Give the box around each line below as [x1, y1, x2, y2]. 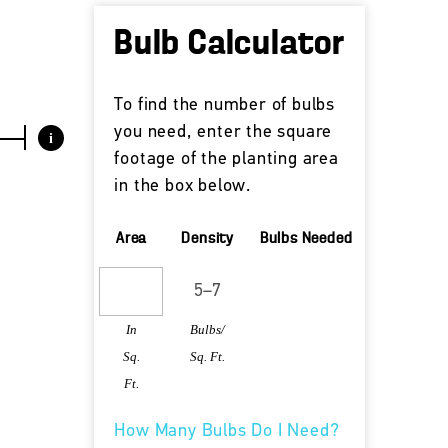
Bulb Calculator [114, 26, 346, 62]
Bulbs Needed [259, 231, 353, 247]
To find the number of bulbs [114, 96, 335, 115]
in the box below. [114, 177, 251, 196]
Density [181, 231, 235, 247]
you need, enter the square [114, 123, 333, 142]
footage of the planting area [114, 150, 339, 169]
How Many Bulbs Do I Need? [114, 422, 340, 441]
